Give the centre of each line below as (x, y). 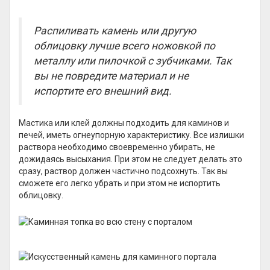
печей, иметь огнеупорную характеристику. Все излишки (131, 135)
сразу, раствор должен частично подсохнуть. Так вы (123, 171)
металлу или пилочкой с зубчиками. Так (133, 61)
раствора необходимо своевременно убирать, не (117, 147)
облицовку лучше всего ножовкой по (124, 46)
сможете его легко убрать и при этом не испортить (120, 183)
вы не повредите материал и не (111, 76)
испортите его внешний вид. (103, 91)
